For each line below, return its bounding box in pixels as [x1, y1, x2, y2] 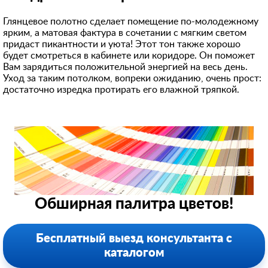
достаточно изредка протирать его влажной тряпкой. [3, 85, 239, 95]
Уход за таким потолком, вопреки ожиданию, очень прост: [3, 74, 261, 83]
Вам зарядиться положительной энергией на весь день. [3, 62, 248, 72]
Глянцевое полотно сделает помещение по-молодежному [3, 17, 258, 26]
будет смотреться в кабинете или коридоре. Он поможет [3, 51, 255, 60]
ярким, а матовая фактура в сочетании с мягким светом [3, 28, 246, 38]
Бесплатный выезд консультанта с [36, 233, 232, 245]
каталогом [103, 247, 165, 259]
